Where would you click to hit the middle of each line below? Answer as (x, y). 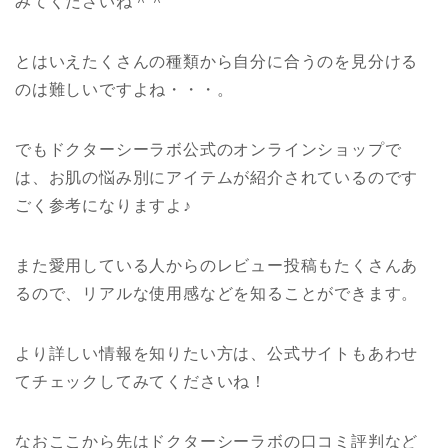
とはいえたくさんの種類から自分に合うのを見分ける (217, 62)
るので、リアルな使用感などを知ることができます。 (217, 294)
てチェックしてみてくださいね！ (141, 382)
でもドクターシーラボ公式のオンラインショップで (208, 150)
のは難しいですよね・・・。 (124, 90)
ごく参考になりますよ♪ (103, 206)
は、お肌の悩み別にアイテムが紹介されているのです (217, 178)
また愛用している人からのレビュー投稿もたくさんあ (217, 266)
